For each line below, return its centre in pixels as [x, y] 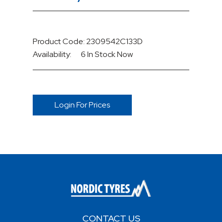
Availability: [52, 54]
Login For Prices [82, 105]
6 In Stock [99, 54]
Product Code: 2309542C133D [88, 41]
